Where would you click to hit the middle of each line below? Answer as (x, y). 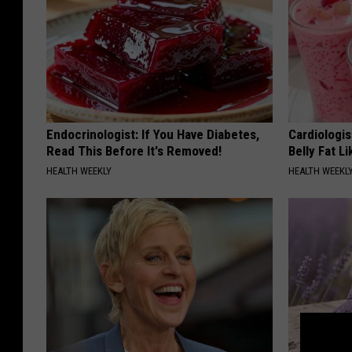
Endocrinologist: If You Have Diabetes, (153, 135)
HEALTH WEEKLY (79, 171)
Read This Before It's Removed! (134, 151)
